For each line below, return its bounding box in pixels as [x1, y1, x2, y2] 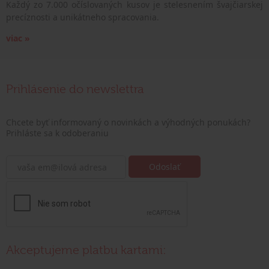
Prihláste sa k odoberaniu [6, 127, 109, 139]
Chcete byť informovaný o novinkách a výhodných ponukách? [6, 116, 250, 128]
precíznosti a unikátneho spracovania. [6, 11, 159, 23]
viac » [6, 32, 30, 44]
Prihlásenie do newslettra [6, 82, 144, 96]
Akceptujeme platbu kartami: [6, 243, 166, 257]
